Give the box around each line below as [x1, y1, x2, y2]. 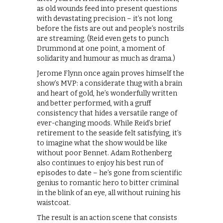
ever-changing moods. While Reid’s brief [37, 118, 171, 127]
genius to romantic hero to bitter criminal [37, 178, 179, 187]
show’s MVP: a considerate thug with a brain [37, 79, 182, 88]
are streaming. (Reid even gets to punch [37, 34, 169, 43]
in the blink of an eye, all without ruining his [37, 188, 181, 197]
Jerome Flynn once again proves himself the [37, 69, 184, 78]
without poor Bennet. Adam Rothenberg [37, 148, 172, 157]
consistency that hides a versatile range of [37, 109, 177, 117]
